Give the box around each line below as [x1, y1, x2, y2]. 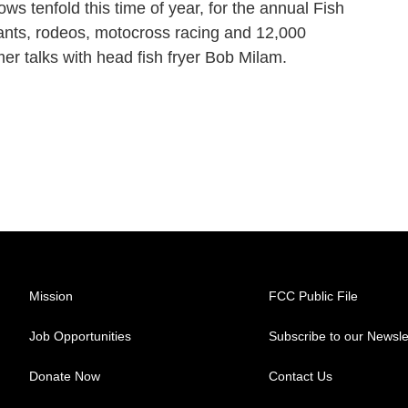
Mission [29, 289, 73, 303]
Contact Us [269, 369, 333, 383]
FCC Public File [269, 289, 359, 303]
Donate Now [29, 369, 100, 383]
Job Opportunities [29, 329, 131, 343]
